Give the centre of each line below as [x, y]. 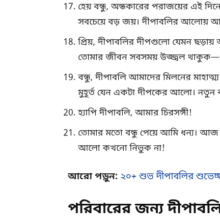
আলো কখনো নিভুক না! [122, 149]
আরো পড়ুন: [94, 177]
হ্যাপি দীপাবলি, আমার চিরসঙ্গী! [135, 113]
